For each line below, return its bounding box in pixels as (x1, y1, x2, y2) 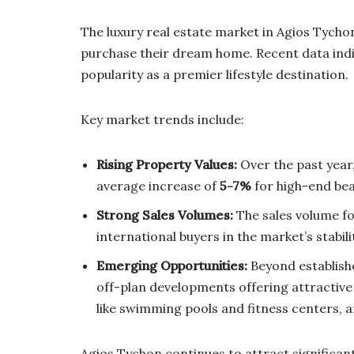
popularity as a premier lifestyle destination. (81, 66, 348, 82)
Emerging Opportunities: (96, 257, 247, 273)
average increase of (96, 177, 220, 194)
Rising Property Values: (96, 156, 237, 172)
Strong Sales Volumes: (96, 206, 233, 223)
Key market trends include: (81, 111, 244, 127)
